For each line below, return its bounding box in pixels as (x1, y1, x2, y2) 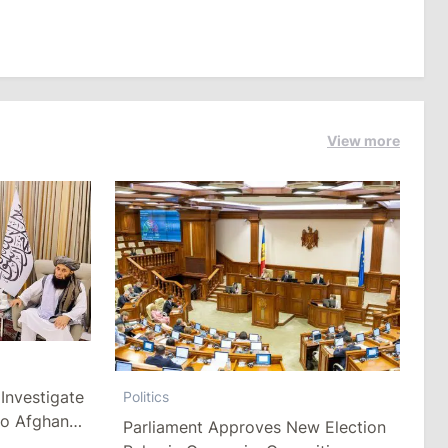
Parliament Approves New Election (122, 417, 386, 438)
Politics (122, 388, 169, 406)
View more (327, 132, 400, 149)
